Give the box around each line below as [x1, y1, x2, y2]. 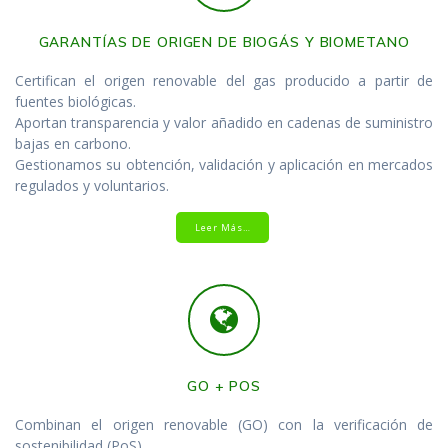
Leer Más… [194, 221, 251, 235]
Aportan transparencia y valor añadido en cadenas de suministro [15, 112, 433, 132]
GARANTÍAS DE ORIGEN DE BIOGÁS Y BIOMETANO [38, 32, 410, 50]
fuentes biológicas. [15, 91, 136, 111]
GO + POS [187, 376, 261, 394]
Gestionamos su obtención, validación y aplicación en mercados [15, 154, 433, 174]
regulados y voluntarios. [15, 175, 169, 195]
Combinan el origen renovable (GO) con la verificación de [15, 414, 433, 434]
